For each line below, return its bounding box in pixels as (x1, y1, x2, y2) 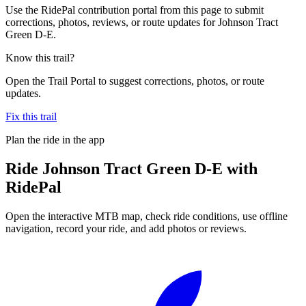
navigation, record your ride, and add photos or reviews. (5, 222, 247, 234)
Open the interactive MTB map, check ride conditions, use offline (5, 210, 288, 222)
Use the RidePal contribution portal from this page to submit (5, 3, 264, 16)
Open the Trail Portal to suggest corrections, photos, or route (5, 74, 264, 87)
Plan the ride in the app (5, 133, 105, 145)
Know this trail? (5, 51, 74, 64)
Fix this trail (5, 110, 57, 122)
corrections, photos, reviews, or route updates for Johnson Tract (5, 16, 278, 28)
